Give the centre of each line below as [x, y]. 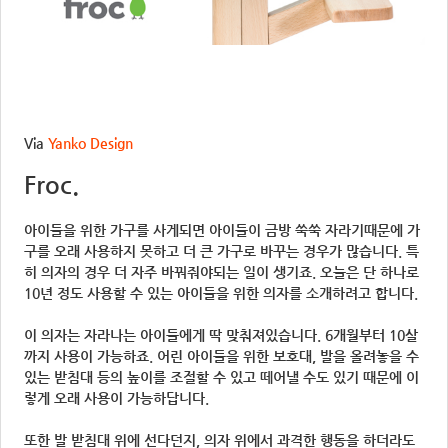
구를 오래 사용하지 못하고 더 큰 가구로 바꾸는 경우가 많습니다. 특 [221, 250]
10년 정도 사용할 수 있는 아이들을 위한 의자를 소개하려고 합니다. [221, 292]
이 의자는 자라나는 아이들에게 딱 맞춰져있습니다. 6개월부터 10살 [221, 334]
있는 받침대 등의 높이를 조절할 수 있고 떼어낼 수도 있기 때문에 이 [221, 376]
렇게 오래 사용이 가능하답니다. [116, 397]
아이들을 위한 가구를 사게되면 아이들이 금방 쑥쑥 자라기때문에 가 [222, 229]
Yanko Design [90, 142]
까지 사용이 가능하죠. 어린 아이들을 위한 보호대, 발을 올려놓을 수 [221, 355]
